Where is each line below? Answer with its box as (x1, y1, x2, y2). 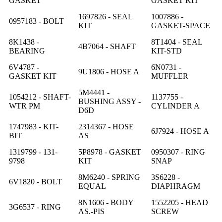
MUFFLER (151, 71, 188, 80)
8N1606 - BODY (78, 198, 133, 207)
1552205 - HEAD (151, 198, 208, 207)
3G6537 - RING (9, 202, 61, 211)
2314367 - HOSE (78, 122, 134, 131)
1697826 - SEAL (78, 12, 132, 21)
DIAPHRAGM (151, 181, 200, 190)
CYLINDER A (151, 101, 204, 110)
